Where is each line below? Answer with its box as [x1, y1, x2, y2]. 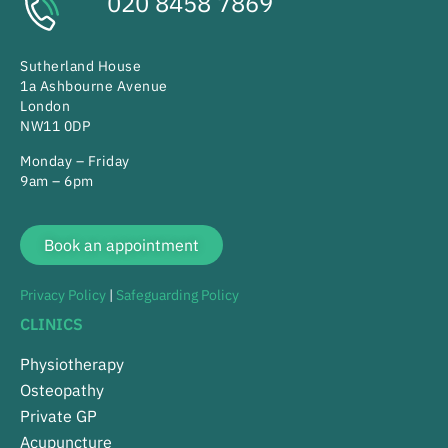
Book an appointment [44, 235, 199, 256]
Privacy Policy [20, 286, 106, 305]
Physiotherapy [20, 354, 124, 375]
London [20, 97, 70, 116]
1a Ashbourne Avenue [20, 77, 168, 96]
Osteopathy [20, 380, 104, 401]
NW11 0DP [20, 117, 90, 136]
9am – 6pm [20, 171, 94, 190]
